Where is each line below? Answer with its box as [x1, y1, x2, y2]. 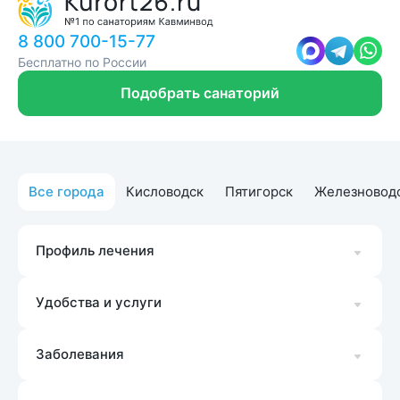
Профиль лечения [36, 242, 154, 260]
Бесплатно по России [18, 54, 146, 71]
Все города [29, 183, 104, 201]
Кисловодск [126, 183, 204, 201]
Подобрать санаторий [121, 84, 279, 103]
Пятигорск [225, 183, 293, 201]
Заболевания [36, 346, 124, 363]
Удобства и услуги [36, 294, 162, 312]
